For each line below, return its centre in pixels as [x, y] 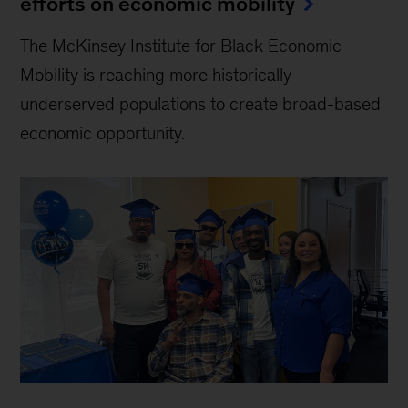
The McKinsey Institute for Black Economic [181, 46]
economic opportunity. [103, 133]
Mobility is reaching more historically [156, 75]
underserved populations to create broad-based [201, 104]
